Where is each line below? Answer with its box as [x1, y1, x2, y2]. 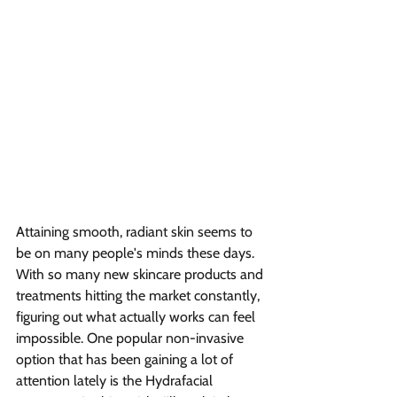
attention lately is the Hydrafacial [16, 371, 216, 389]
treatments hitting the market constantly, [16, 286, 263, 304]
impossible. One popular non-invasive [16, 329, 247, 346]
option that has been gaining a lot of [16, 350, 237, 368]
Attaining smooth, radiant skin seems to [16, 222, 256, 240]
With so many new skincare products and [16, 265, 267, 283]
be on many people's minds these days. [16, 244, 258, 261]
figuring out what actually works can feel [16, 307, 259, 325]
